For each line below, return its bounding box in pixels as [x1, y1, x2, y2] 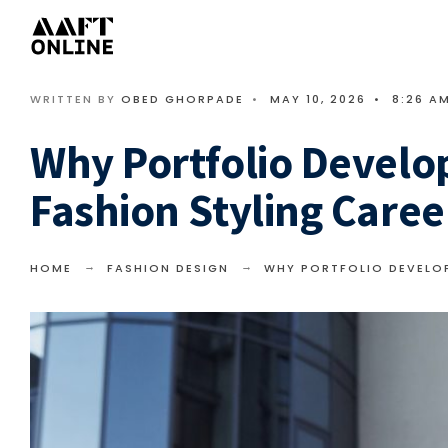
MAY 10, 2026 [270, 91, 366, 107]
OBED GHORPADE [121, 91, 244, 107]
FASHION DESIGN [107, 260, 229, 276]
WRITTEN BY [30, 91, 121, 107]
